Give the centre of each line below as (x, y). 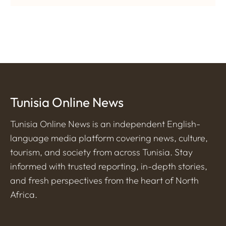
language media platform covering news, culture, (109, 138)
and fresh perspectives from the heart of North (104, 180)
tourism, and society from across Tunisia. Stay (101, 152)
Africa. (24, 194)
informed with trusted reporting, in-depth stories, (109, 166)
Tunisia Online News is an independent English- (105, 124)
